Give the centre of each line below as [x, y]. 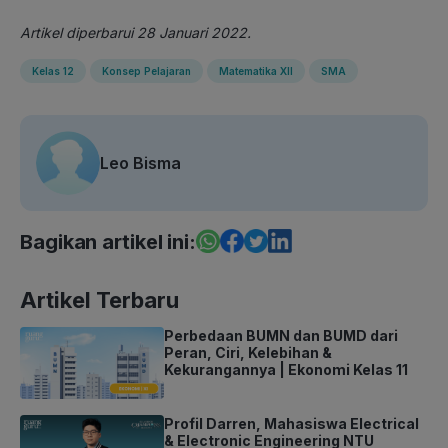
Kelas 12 [53, 70]
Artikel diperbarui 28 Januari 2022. [135, 32]
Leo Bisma [140, 162]
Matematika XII [256, 70]
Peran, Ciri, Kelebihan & [248, 352]
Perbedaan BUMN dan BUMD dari [281, 335]
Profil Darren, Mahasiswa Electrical [291, 423]
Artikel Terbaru [99, 299]
